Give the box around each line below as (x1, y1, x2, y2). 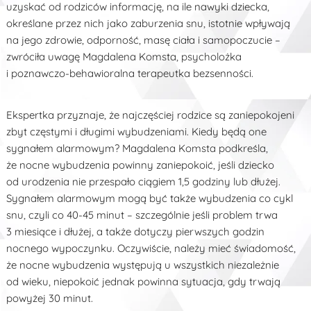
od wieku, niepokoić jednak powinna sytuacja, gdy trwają (6, 274, 281, 288)
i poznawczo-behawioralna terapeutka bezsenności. (6, 66, 254, 80)
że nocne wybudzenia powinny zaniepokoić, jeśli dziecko (6, 158, 275, 171)
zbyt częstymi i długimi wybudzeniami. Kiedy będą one (6, 124, 267, 138)
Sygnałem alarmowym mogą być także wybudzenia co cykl (6, 191, 294, 205)
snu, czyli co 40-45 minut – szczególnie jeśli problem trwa (6, 208, 278, 221)
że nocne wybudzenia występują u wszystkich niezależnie (6, 258, 280, 271)
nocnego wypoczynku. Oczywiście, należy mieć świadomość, (6, 241, 296, 255)
